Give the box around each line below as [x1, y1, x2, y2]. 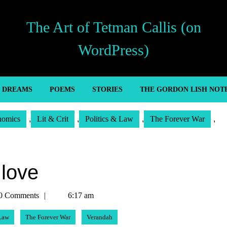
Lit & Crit [37, 115, 68, 123]
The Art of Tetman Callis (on [26, 18, 201, 35]
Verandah [87, 213, 112, 221]
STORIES [92, 86, 123, 93]
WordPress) [78, 41, 149, 58]
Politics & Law [85, 115, 133, 123]
